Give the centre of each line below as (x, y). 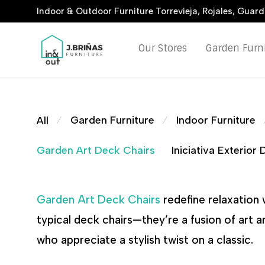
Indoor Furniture (216, 120)
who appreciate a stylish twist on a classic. (145, 240)
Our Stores (163, 48)
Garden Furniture (112, 120)
